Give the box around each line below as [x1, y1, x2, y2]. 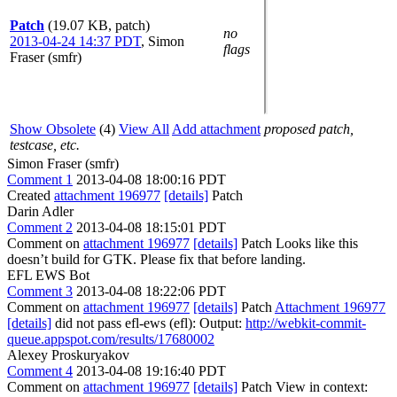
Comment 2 [7, 220, 73, 235]
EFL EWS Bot [7, 268, 90, 283]
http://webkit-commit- [245, 315, 366, 331]
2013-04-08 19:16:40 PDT [76, 363, 226, 378]
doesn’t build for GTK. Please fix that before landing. [7, 252, 306, 267]
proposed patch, [264, 121, 354, 136]
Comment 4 [7, 363, 73, 378]
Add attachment [172, 121, 261, 136]
